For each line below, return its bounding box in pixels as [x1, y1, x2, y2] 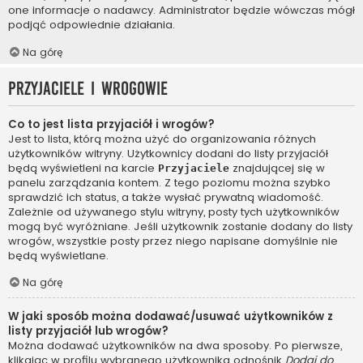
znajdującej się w [229, 160, 325, 176]
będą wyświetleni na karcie [8, 160, 158, 176]
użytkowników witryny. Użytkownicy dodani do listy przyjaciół [8, 145, 328, 161]
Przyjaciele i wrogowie [8, 78, 168, 99]
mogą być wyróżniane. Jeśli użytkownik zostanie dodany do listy [8, 218, 352, 234]
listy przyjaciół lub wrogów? [8, 323, 169, 340]
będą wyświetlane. [8, 247, 109, 263]
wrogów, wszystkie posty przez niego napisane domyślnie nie [8, 233, 338, 249]
